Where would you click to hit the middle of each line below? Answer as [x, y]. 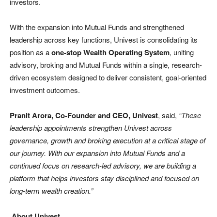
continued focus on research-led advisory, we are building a [103, 165]
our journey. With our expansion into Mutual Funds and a [97, 153]
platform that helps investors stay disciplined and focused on [104, 178]
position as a [31, 52]
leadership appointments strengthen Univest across [91, 127]
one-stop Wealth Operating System [110, 52]
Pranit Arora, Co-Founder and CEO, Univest [84, 115]
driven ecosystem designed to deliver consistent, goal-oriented [108, 77]
